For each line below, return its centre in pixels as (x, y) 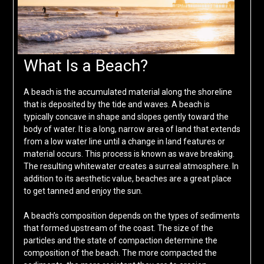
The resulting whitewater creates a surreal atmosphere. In (131, 166)
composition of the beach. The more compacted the (120, 253)
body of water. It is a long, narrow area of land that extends (132, 129)
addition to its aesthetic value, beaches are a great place (127, 179)
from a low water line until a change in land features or (124, 142)
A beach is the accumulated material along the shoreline (128, 92)
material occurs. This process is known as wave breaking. (129, 154)
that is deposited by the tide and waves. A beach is (116, 105)
